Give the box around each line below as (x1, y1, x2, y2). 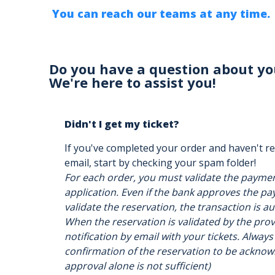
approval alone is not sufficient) (64, 259, 211, 273)
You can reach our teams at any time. (49, 6, 270, 21)
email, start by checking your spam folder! (64, 156, 256, 169)
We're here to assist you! (49, 73, 216, 91)
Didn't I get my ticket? (64, 117, 179, 131)
